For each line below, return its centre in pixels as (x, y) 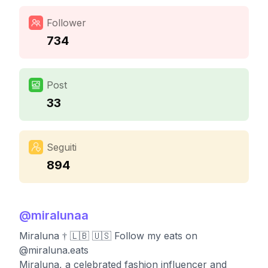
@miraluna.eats (54, 250)
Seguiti (62, 147)
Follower (66, 23)
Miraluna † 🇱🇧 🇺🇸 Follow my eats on (108, 236)
